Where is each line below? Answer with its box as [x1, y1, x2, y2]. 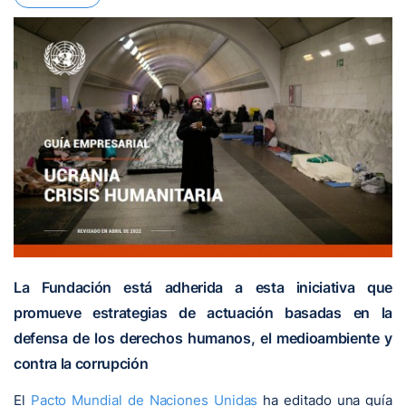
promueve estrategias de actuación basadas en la [14, 303, 392, 322]
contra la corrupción [14, 353, 149, 372]
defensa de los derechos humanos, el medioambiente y [14, 328, 392, 347]
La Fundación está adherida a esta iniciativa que [14, 277, 392, 296]
